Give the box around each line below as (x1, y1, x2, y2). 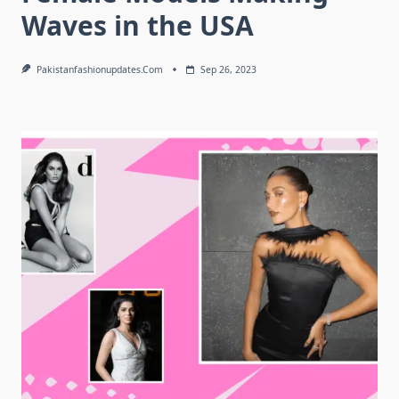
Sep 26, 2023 (199, 63, 256, 76)
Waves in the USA (21, 7, 254, 44)
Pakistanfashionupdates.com (36, 63, 163, 76)
